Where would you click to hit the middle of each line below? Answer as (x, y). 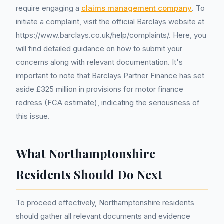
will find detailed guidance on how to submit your (99, 49)
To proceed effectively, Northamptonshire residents (105, 203)
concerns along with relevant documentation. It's (99, 62)
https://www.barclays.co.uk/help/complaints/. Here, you (111, 35)
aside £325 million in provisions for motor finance (100, 89)
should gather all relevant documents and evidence (103, 216)
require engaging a (49, 8)
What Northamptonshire (86, 153)
